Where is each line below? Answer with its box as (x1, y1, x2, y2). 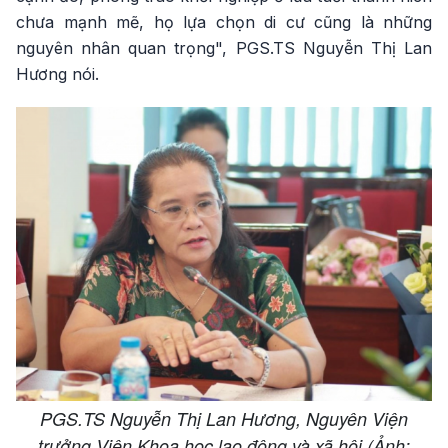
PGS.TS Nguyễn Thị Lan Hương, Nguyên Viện (40, 405, 408, 431)
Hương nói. (16, 64, 99, 84)
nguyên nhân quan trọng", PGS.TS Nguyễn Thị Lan (16, 38, 432, 58)
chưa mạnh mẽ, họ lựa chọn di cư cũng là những (16, 12, 432, 32)
